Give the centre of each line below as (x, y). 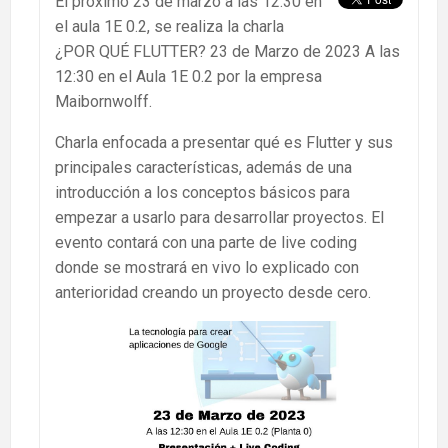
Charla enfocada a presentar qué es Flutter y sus (224, 142)
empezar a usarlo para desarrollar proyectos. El (219, 217)
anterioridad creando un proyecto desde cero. (213, 292)
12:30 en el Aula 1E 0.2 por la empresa (188, 76)
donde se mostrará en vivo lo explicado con (207, 267)
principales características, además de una (203, 167)
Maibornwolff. (103, 101)
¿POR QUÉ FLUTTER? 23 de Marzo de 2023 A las (227, 51)
